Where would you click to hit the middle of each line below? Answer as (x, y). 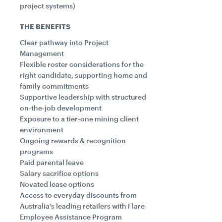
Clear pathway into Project (64, 42)
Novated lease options (57, 184)
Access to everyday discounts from (78, 195)
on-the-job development (61, 108)
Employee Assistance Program (71, 217)
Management (42, 53)
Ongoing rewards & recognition (73, 140)
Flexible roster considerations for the (82, 64)
